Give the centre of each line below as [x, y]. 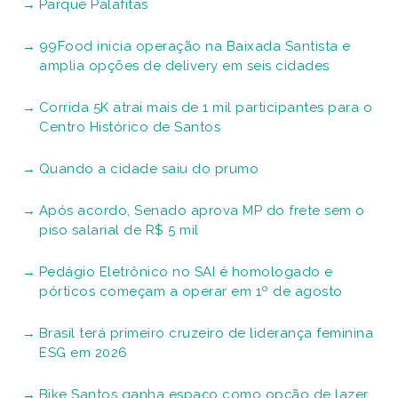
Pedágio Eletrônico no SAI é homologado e [186, 271]
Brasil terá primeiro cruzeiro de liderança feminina [206, 333]
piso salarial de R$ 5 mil [119, 230]
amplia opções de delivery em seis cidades [184, 65]
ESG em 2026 [84, 352]
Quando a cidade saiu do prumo [148, 168]
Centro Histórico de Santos [130, 127]
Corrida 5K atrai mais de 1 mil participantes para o [205, 107]
